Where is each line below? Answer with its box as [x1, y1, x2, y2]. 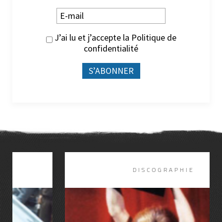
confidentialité [84, 43, 138, 54]
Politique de [131, 32, 176, 44]
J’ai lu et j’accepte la [52, 32, 131, 44]
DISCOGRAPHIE [80, 165, 142, 174]
